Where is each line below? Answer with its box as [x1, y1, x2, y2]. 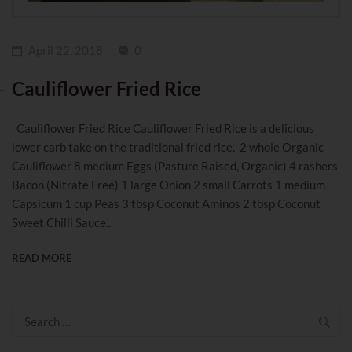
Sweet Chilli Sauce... [12, 214, 113, 229]
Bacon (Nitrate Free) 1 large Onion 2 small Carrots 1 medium [12, 177, 325, 192]
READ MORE [12, 251, 71, 264]
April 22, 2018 [28, 42, 103, 57]
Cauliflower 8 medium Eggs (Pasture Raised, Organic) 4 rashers [12, 158, 338, 173]
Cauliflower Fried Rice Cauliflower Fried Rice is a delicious [12, 120, 314, 135]
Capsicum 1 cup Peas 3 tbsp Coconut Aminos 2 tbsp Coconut [12, 196, 321, 211]
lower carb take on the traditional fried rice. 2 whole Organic [12, 139, 324, 154]
